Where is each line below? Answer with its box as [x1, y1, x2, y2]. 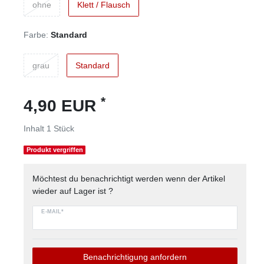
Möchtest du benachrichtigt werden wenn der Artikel [32, 174, 226, 184]
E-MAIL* [41, 209, 64, 215]
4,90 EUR [24, 97, 101, 115]
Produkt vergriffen [26, 146, 83, 154]
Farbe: [24, 30, 49, 40]
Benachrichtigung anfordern [83, 252, 187, 262]
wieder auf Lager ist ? [32, 186, 114, 196]
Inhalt [24, 124, 47, 134]
